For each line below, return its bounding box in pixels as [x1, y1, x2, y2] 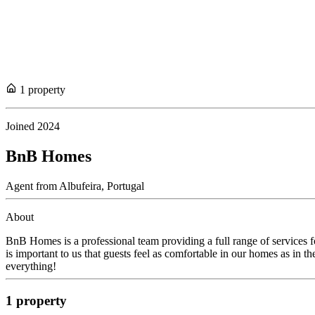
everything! [6, 260, 56, 273]
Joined [6, 120, 37, 133]
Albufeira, [57, 180, 104, 193]
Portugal [104, 180, 144, 193]
